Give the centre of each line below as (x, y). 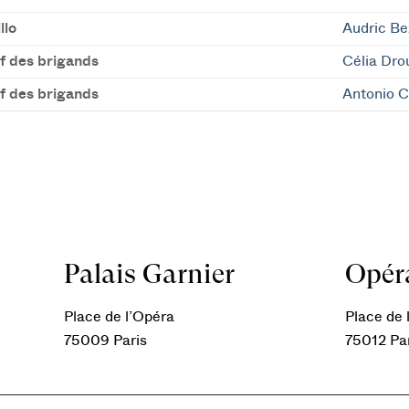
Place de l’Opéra (120, 317)
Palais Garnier (150, 273)
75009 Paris (106, 341)
